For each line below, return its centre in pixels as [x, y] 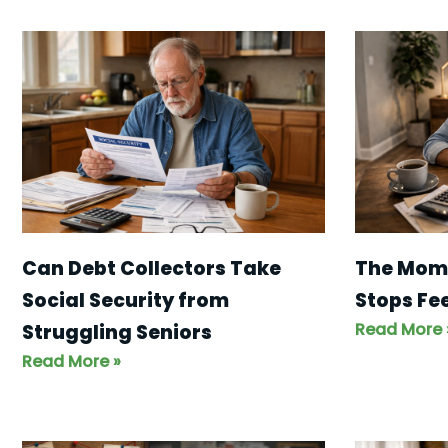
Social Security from [125, 300]
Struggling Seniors [117, 332]
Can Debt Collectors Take [151, 268]
